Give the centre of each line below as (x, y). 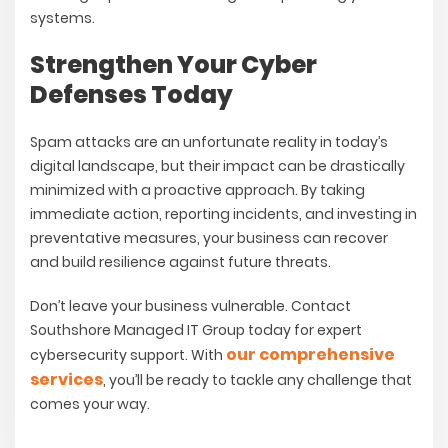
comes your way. (90, 404)
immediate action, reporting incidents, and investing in (223, 214)
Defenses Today (131, 95)
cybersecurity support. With (128, 355)
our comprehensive (310, 355)
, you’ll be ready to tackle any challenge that (257, 380)
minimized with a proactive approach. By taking (197, 190)
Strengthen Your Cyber (173, 65)
